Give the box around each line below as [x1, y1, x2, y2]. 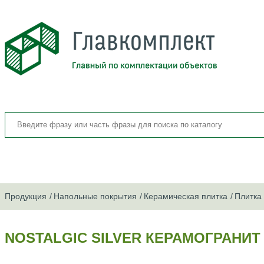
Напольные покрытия [54, 192, 137, 201]
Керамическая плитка [144, 192, 227, 201]
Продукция [5, 192, 47, 201]
